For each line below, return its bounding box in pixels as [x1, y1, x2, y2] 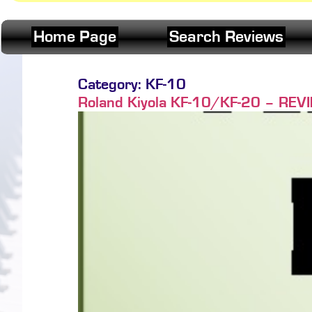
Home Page [33, 29, 116, 46]
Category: [78, 77, 146, 93]
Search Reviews [169, 29, 283, 46]
